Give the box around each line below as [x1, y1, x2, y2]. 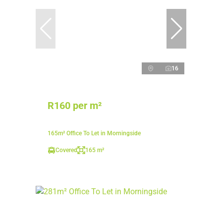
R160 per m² [48, 100, 102, 112]
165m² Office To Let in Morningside [48, 130, 141, 137]
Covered [55, 147, 77, 154]
